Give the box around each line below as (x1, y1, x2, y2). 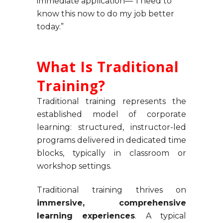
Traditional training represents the (37, 97, 186, 107)
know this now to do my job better (37, 9, 174, 19)
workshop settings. (37, 161, 111, 171)
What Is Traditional (37, 57, 179, 77)
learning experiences (37, 211, 135, 221)
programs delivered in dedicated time (37, 135, 186, 145)
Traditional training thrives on (37, 185, 186, 195)
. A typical (135, 211, 187, 221)
